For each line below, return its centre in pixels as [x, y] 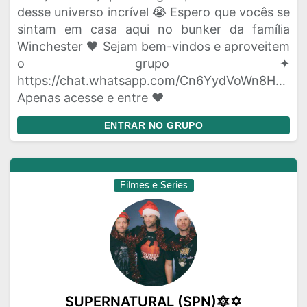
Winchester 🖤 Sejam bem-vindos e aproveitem [153, 46]
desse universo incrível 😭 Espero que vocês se [153, 12]
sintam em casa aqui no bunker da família [153, 29]
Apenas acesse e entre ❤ [90, 98]
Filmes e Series [153, 185]
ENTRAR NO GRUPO [153, 125]
